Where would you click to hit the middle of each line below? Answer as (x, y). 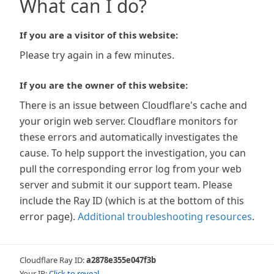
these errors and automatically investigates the (129, 137)
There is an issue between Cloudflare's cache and (133, 105)
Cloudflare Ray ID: (53, 260)
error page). (47, 217)
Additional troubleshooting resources (165, 217)
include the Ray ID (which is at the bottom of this (132, 201)
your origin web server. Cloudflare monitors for (129, 121)
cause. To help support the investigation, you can (133, 153)
